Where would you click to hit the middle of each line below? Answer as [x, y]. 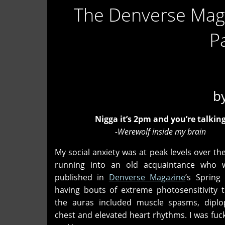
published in [82, 177]
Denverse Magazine [147, 177]
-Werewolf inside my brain [150, 131]
